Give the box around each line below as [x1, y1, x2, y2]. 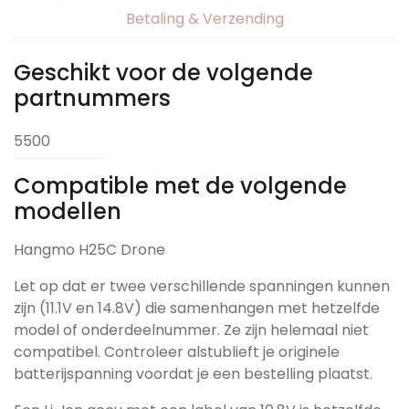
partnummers [14, 82, 171, 113]
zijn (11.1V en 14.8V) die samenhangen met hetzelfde [14, 297, 380, 319]
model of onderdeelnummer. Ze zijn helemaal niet [14, 319, 369, 341]
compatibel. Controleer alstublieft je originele [14, 341, 340, 362]
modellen [14, 195, 121, 226]
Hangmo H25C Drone [14, 238, 165, 260]
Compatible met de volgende [14, 170, 347, 201]
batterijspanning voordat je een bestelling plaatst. [14, 362, 372, 384]
